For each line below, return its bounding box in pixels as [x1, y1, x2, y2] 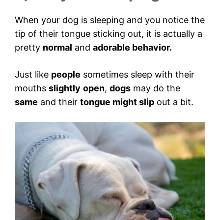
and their [38, 97, 80, 108]
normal [43, 42, 72, 53]
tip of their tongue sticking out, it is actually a [15, 28, 202, 39]
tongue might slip [80, 97, 154, 108]
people [51, 69, 81, 80]
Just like [15, 69, 51, 80]
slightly [49, 83, 81, 94]
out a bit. [154, 97, 193, 108]
